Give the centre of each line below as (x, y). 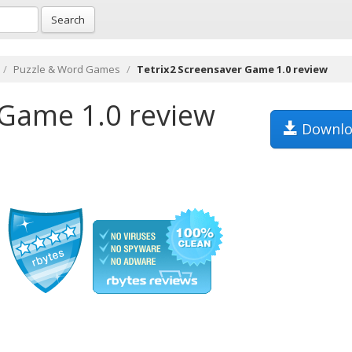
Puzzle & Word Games (67, 69)
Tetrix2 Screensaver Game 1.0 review (232, 69)
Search (68, 20)
